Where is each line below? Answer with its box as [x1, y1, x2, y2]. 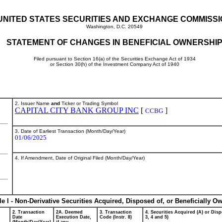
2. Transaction [12, 210, 45, 215]
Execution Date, [56, 215, 91, 220]
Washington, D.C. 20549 [86, 24, 143, 29]
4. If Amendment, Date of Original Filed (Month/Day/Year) [15, 155, 145, 161]
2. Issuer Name [15, 101, 51, 106]
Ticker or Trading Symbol [60, 101, 118, 106]
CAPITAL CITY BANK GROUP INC [15, 106, 139, 114]
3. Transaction [100, 210, 132, 215]
